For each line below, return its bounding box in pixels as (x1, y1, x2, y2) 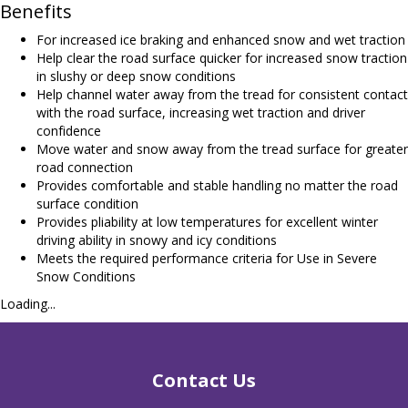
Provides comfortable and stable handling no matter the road (36, 177, 398, 194)
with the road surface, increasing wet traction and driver (36, 104, 365, 121)
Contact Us (152, 368, 256, 393)
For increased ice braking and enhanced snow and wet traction (36, 31, 405, 48)
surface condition (36, 195, 138, 212)
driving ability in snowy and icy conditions (36, 231, 277, 249)
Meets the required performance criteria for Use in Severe (36, 250, 377, 267)
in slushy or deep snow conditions (36, 67, 236, 85)
